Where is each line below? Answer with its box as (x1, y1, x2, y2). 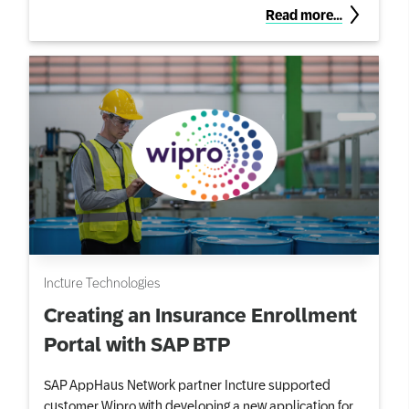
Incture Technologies (44, 274, 160, 289)
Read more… (266, 7, 342, 23)
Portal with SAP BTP (44, 333, 230, 356)
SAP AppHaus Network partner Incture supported (44, 376, 330, 392)
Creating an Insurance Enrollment (44, 304, 357, 327)
